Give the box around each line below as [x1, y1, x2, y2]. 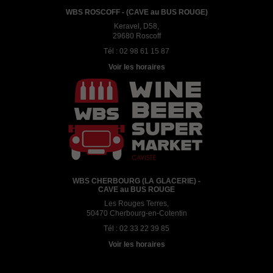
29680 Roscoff [112, 31, 161, 40]
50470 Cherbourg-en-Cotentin [86, 208, 187, 218]
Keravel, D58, [114, 21, 159, 30]
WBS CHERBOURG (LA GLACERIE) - [73, 176, 200, 185]
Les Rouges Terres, [104, 199, 169, 208]
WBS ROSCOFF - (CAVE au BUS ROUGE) [65, 7, 208, 16]
